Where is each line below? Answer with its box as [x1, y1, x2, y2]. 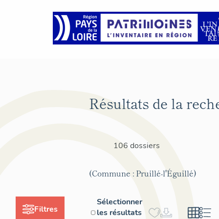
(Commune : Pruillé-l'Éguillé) [89, 167, 197, 179]
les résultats [97, 207, 142, 218]
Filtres [34, 203, 58, 215]
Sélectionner [97, 196, 143, 207]
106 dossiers [113, 140, 160, 151]
